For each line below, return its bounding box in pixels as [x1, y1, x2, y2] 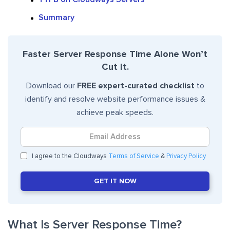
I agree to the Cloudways [30, 153, 108, 160]
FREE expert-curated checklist [74, 82, 195, 90]
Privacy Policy [166, 153, 206, 160]
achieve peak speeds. [76, 108, 154, 117]
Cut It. [101, 63, 129, 72]
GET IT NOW [93, 178, 137, 185]
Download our [26, 82, 75, 90]
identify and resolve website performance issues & [25, 95, 205, 104]
